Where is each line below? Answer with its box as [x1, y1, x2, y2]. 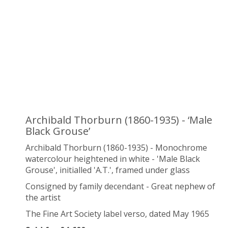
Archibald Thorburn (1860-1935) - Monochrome [25, 142, 207, 153]
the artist [25, 192, 61, 203]
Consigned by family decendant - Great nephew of [25, 181, 215, 192]
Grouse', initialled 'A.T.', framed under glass [25, 164, 190, 176]
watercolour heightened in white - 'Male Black [25, 153, 200, 164]
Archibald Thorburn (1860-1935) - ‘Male [25, 113, 212, 127]
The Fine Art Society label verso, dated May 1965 [25, 208, 209, 219]
